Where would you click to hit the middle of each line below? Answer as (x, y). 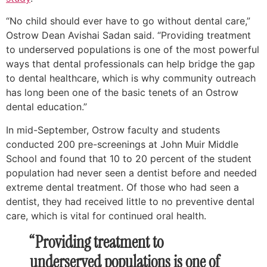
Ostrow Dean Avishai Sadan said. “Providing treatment (128, 35)
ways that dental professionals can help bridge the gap (131, 64)
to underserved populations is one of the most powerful (133, 50)
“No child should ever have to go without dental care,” (128, 21)
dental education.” (46, 107)
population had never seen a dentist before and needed (131, 173)
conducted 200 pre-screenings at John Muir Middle (122, 144)
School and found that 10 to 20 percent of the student (129, 158)
